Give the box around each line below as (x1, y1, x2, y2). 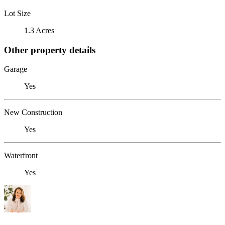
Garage (4, 65, 27, 74)
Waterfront (4, 151, 38, 160)
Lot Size (4, 9, 31, 18)
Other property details (4, 44, 95, 55)
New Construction (4, 108, 62, 117)
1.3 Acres (24, 26, 54, 35)
